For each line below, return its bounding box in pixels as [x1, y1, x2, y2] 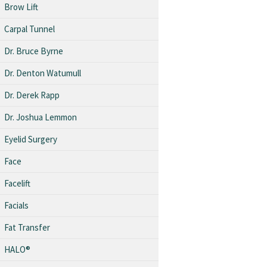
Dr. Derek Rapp [4, 89, 60, 101]
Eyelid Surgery [4, 133, 57, 145]
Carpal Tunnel [4, 23, 55, 35]
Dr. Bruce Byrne [4, 45, 63, 57]
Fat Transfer [4, 221, 50, 233]
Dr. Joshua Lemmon [4, 111, 77, 123]
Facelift [4, 177, 30, 189]
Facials [4, 199, 29, 211]
